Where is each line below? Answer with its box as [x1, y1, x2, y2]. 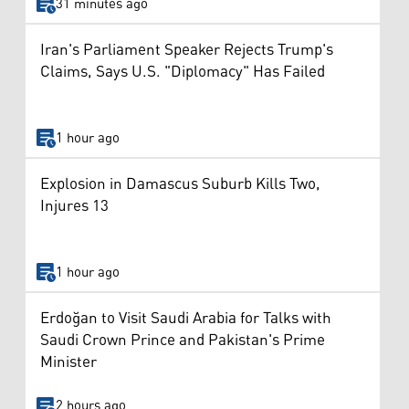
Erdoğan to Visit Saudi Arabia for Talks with [40, 302, 331, 334]
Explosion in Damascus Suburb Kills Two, [40, 169, 320, 201]
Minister [40, 346, 97, 378]
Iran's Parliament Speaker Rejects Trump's [40, 35, 333, 67]
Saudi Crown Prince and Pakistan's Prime [40, 324, 325, 356]
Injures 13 [40, 191, 109, 223]
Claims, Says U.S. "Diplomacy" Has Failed [40, 57, 325, 89]
